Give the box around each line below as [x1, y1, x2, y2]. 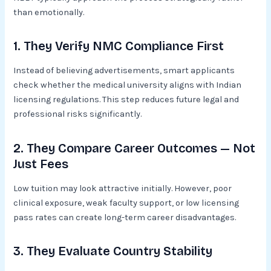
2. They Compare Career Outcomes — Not [13, 140, 256, 155]
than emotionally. [13, 7, 85, 18]
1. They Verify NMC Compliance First [13, 39, 224, 54]
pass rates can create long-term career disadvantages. [13, 212, 237, 223]
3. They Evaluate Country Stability [13, 243, 213, 258]
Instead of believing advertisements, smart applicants [13, 65, 235, 76]
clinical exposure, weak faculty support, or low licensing [13, 197, 240, 208]
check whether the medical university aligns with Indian [13, 80, 242, 91]
